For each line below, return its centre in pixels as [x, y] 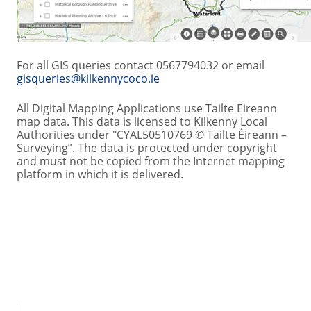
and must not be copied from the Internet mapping [151, 161]
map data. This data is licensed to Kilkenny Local [142, 121]
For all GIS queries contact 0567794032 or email [141, 65]
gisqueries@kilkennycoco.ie [88, 78]
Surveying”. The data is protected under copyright [147, 148]
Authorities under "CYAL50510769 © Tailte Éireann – [152, 135]
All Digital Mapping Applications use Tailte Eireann [147, 108]
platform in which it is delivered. [100, 174]
